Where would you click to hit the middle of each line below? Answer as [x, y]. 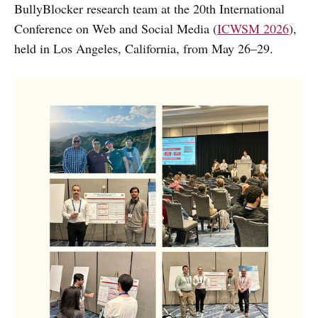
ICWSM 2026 [253, 29]
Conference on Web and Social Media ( [116, 29]
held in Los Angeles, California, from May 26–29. [144, 49]
